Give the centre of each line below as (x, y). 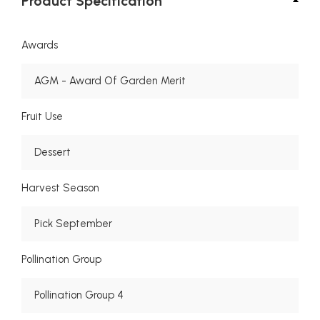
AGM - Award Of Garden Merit (110, 81)
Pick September (73, 224)
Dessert (52, 152)
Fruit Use (42, 117)
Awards (40, 45)
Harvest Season (60, 188)
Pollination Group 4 (79, 295)
